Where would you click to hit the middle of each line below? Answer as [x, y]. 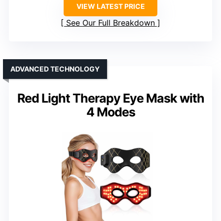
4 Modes [110, 112]
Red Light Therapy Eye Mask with [110, 98]
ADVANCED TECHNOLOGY [55, 69]
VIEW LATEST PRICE [110, 6]
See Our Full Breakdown [110, 22]
